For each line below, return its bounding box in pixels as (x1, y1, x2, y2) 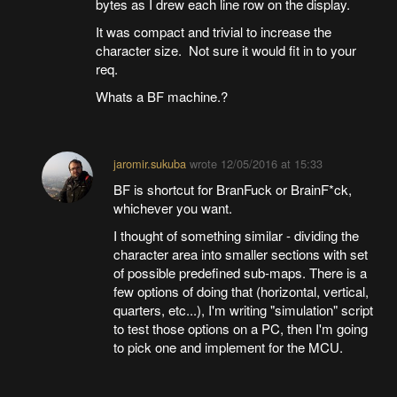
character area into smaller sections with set (113, 245, 368, 264)
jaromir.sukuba (113, 155, 186, 173)
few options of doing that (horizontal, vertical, (113, 282, 369, 301)
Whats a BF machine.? (95, 87, 228, 106)
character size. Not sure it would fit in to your (95, 41, 356, 60)
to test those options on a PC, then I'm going (113, 319, 368, 339)
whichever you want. (113, 198, 232, 218)
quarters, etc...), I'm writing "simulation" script (113, 300, 373, 320)
